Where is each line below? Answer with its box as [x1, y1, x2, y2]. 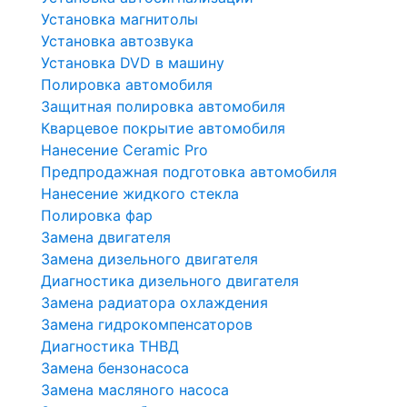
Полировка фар [41, 205, 153, 224]
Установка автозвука [41, 31, 194, 50]
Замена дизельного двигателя [41, 249, 258, 268]
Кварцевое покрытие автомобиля [41, 118, 285, 137]
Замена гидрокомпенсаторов [41, 314, 253, 333]
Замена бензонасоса [41, 358, 189, 377]
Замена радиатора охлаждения [41, 293, 268, 312]
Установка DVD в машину [41, 53, 224, 72]
